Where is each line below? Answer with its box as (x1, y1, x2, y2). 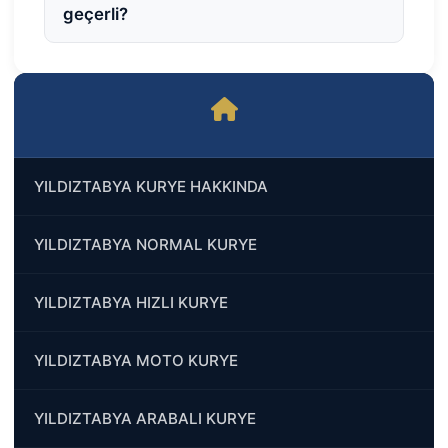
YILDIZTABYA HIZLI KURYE (34, 292, 228, 312)
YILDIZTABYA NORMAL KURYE (34, 234, 257, 254)
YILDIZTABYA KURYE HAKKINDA (34, 176, 268, 196)
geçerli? (63, 3, 128, 24)
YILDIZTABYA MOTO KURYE (34, 350, 238, 370)
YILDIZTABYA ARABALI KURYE (34, 408, 256, 428)
